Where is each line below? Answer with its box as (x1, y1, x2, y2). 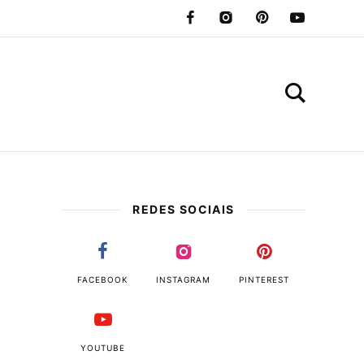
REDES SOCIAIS (132, 202, 235, 216)
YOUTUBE (80, 343, 126, 353)
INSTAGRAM (156, 275, 211, 284)
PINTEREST (239, 275, 290, 284)
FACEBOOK (77, 275, 129, 284)
